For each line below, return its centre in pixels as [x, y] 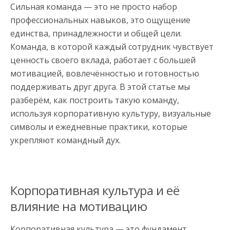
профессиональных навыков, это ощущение [100, 20]
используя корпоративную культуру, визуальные [111, 113]
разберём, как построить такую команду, [95, 100]
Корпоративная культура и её [95, 190]
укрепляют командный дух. [65, 140]
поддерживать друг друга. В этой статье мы [100, 87]
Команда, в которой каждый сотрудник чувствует [112, 46]
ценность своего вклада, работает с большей [103, 60]
